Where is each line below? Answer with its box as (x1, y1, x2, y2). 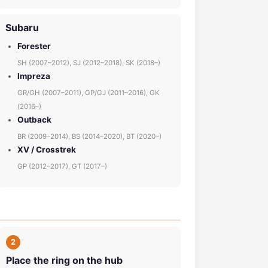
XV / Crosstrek (17, 145, 76, 154)
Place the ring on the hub (6, 254, 123, 266)
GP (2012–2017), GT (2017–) (17, 162, 107, 170)
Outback (17, 115, 51, 124)
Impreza (17, 71, 50, 81)
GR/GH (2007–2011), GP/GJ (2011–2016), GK (17, 89, 160, 97)
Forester (17, 41, 51, 51)
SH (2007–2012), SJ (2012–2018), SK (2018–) (17, 59, 160, 67)
